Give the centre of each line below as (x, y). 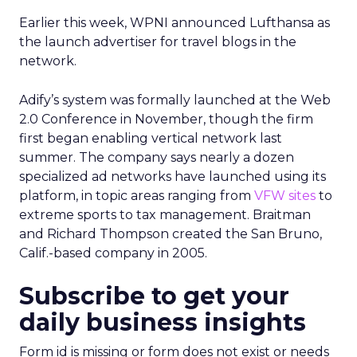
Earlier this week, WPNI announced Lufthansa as (175, 23)
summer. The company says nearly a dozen (157, 157)
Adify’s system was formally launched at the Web (175, 100)
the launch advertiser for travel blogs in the (158, 42)
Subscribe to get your (154, 296)
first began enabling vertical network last (151, 138)
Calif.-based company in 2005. (113, 253)
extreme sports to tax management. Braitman (165, 215)
